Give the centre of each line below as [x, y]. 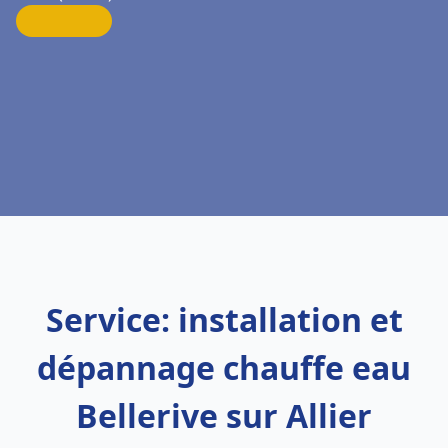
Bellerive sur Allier [224, 415]
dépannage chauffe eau [224, 367]
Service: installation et [224, 319]
